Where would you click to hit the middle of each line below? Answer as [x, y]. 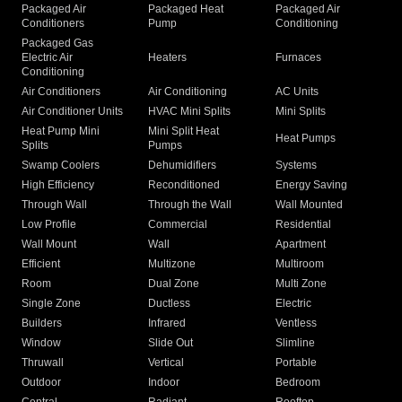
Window [41, 343]
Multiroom [299, 264]
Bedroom [297, 383]
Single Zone [51, 304]
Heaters [168, 58]
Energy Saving [311, 185]
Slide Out [171, 343]
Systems [296, 166]
